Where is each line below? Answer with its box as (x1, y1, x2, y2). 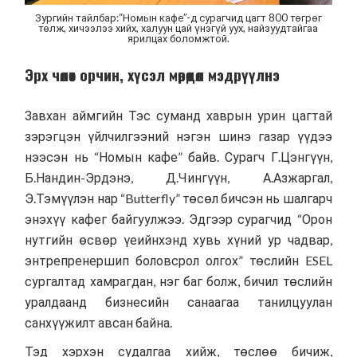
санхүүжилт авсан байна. (25, 315, 173, 331)
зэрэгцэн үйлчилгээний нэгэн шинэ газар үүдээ (25, 128, 332, 144)
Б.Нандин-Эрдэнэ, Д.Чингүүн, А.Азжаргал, (25, 170, 332, 186)
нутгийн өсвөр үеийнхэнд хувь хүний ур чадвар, (25, 232, 332, 248)
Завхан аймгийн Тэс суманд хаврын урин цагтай (25, 108, 332, 124)
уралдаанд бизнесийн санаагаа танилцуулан (25, 294, 332, 310)
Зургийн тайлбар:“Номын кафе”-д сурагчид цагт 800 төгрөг (34, 11, 322, 25)
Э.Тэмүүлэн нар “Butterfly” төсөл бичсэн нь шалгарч (25, 190, 332, 206)
